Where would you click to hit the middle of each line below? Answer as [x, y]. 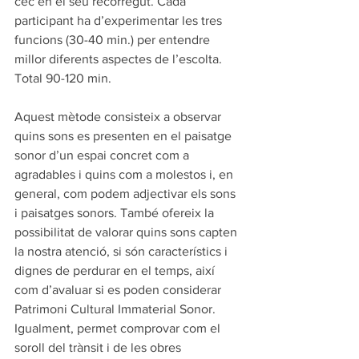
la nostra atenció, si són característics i [123, 251]
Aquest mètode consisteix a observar [119, 116]
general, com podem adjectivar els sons [127, 193]
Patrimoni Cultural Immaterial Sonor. [117, 309]
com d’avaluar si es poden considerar [119, 289]
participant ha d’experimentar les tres [120, 20]
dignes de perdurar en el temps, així [116, 270]
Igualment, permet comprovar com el [119, 328]
